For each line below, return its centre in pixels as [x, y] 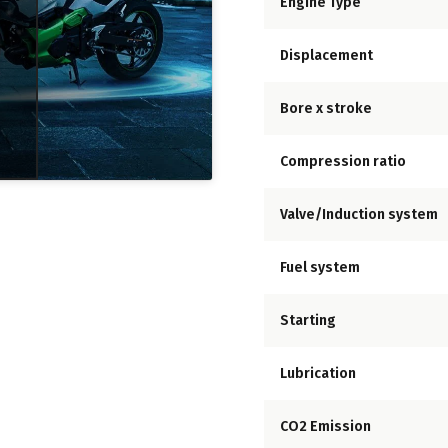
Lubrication [318, 374]
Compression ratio [343, 162]
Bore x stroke [326, 109]
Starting [308, 321]
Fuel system [320, 268]
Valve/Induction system [359, 215]
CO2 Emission [325, 427]
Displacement [326, 56]
